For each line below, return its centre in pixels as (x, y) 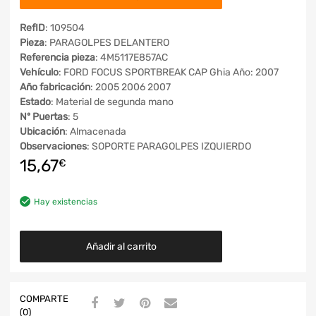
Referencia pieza (57, 58)
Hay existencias (66, 202)
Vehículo (39, 73)
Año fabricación (55, 87)
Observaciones (53, 147)
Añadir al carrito (121, 247)
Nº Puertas (44, 117)
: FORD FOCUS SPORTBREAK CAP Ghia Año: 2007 (169, 73)
